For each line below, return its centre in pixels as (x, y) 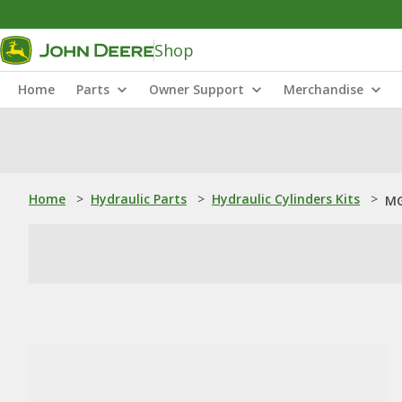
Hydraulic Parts (139, 199)
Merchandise (323, 89)
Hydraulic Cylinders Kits (286, 199)
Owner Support (197, 89)
